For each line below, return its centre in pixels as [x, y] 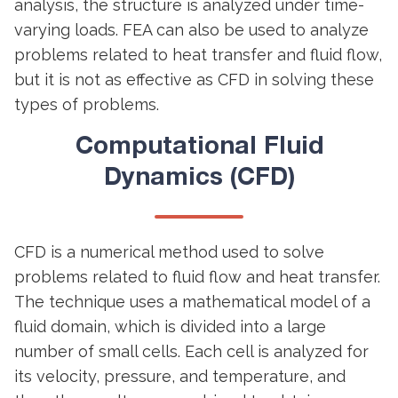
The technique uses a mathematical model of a [192, 302]
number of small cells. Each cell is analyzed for [191, 351]
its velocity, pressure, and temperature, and [180, 376]
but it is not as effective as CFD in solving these [194, 80]
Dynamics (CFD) [199, 178]
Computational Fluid [199, 147]
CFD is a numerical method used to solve [169, 252]
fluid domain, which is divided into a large [170, 326]
